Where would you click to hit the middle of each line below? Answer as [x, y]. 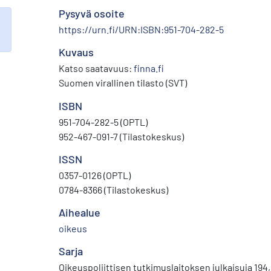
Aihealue [80, 212]
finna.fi [149, 68]
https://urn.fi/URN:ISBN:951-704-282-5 [141, 29]
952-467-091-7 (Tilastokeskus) [121, 136]
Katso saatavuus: [96, 68]
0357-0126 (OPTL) [95, 175]
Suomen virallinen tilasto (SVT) [123, 82]
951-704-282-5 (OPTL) [103, 122]
